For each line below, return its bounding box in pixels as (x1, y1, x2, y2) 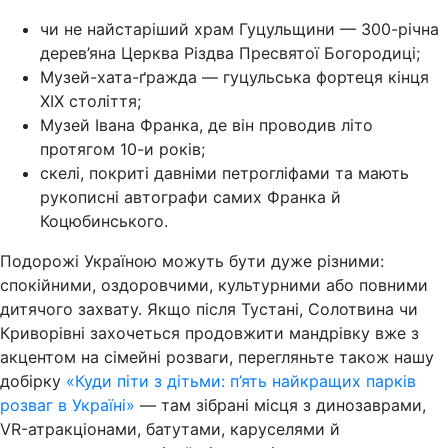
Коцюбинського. (40, 211, 168, 232)
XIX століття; (40, 91, 141, 112)
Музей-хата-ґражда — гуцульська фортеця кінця (40, 67, 429, 88)
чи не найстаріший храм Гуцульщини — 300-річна (40, 19, 439, 40)
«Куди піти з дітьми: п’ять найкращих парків (66, 371, 416, 392)
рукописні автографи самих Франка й (40, 187, 341, 208)
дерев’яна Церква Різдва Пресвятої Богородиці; (40, 43, 420, 64)
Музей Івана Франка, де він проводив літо (40, 115, 373, 136)
